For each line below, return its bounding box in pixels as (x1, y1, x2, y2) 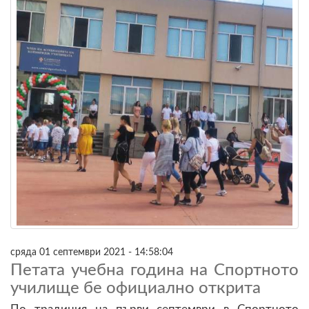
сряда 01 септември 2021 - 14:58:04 (10, 246, 173, 257)
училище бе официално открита (10, 279, 261, 297)
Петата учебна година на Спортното (10, 261, 299, 279)
